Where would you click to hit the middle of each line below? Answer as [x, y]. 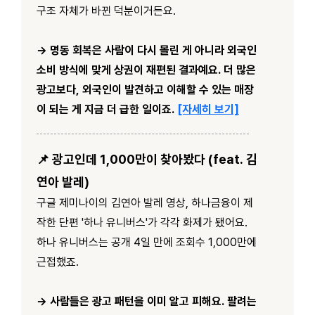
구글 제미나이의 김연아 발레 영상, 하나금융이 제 [145, 202]
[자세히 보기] [208, 109]
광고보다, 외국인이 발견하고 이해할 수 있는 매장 [145, 89]
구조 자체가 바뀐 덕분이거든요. [106, 11]
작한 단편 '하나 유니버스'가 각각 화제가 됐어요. [142, 222]
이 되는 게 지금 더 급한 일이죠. [105, 109]
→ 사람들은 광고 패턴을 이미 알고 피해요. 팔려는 [147, 301]
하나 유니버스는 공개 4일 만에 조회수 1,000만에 [147, 242]
